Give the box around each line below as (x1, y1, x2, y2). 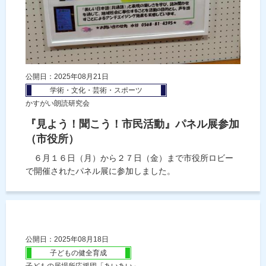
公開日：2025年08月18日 (26, 235, 109, 243)
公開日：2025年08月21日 (26, 72, 109, 81)
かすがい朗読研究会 (26, 99, 90, 107)
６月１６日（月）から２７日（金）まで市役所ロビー (26, 153, 233, 163)
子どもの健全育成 (50, 248, 107, 257)
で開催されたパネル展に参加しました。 (26, 166, 175, 176)
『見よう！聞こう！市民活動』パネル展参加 (26, 118, 239, 130)
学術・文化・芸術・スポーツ (50, 85, 142, 94)
